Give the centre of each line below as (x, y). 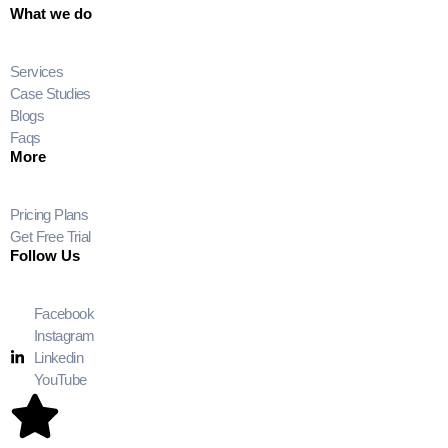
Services (37, 71)
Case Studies (50, 93)
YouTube (60, 379)
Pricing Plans (49, 214)
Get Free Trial (50, 236)
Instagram (64, 335)
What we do (51, 13)
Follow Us (45, 255)
